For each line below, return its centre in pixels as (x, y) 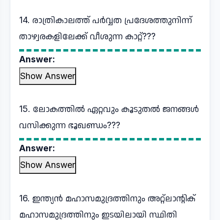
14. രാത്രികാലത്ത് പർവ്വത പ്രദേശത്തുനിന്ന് (106, 20)
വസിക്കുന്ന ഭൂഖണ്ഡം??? (70, 125)
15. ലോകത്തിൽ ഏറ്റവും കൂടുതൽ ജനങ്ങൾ (109, 109)
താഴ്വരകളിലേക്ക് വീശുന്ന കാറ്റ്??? (87, 36)
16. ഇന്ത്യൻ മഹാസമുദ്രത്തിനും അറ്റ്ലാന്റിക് (107, 198)
